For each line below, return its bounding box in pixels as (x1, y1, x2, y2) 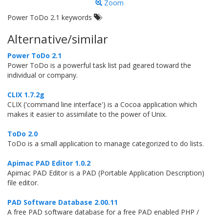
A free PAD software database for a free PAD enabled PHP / (7, 207, 199, 217)
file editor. (7, 178, 39, 187)
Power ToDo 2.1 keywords (7, 13, 94, 22)
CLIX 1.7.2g (7, 90, 44, 99)
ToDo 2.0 (7, 129, 38, 138)
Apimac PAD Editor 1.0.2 (7, 158, 90, 168)
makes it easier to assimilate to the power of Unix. (7, 109, 167, 119)
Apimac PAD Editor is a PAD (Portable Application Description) (7, 168, 204, 177)
